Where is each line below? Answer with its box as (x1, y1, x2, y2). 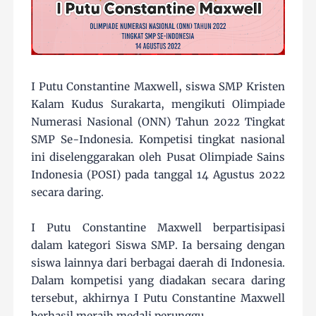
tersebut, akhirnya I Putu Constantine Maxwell (31, 291, 285, 305)
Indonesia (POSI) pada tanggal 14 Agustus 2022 (31, 168, 285, 182)
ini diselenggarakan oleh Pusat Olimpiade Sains (31, 150, 285, 164)
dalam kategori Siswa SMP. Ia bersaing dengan (31, 238, 285, 253)
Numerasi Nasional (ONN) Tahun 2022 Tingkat (31, 115, 285, 129)
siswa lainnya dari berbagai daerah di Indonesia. (31, 256, 285, 270)
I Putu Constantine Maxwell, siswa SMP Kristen (31, 80, 285, 94)
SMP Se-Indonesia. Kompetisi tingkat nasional (31, 133, 285, 147)
